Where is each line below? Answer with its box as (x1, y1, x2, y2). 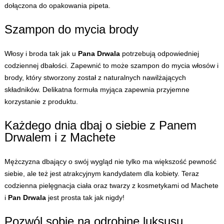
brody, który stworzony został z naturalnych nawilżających (4, 73, 186, 82)
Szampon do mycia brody (4, 22, 138, 36)
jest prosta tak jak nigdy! (45, 193, 124, 202)
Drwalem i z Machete (4, 130, 115, 144)
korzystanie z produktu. (4, 97, 78, 106)
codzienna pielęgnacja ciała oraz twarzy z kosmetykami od (4, 181, 191, 190)
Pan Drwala (7, 193, 46, 202)
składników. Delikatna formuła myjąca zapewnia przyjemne (4, 85, 189, 94)
